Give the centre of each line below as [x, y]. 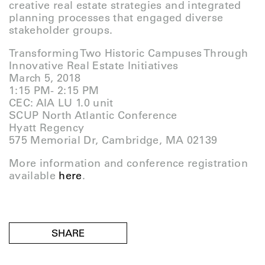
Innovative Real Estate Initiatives [94, 66]
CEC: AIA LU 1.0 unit [61, 103]
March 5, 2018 [45, 78]
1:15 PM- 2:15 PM [54, 91]
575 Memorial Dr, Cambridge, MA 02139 [113, 140]
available [34, 176]
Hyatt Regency [47, 128]
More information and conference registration [128, 163]
